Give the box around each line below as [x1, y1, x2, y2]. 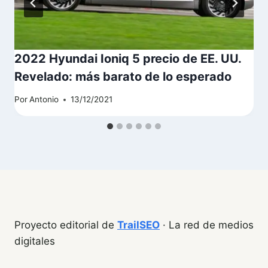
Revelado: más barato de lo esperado [14, 69, 232, 84]
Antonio [29, 95, 59, 105]
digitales [14, 235, 55, 248]
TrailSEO [117, 219, 160, 232]
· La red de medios [160, 219, 254, 232]
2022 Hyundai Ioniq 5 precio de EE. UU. [14, 51, 241, 66]
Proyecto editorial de [14, 219, 117, 232]
